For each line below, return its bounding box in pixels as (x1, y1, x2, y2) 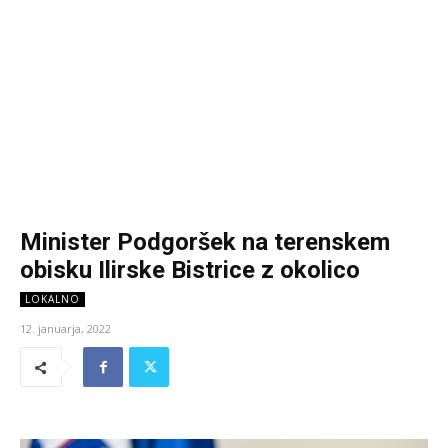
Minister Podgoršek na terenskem (20, 228, 390, 257)
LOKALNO (25, 292, 80, 307)
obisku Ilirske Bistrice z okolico (20, 256, 360, 285)
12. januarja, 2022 (20, 321, 111, 337)
